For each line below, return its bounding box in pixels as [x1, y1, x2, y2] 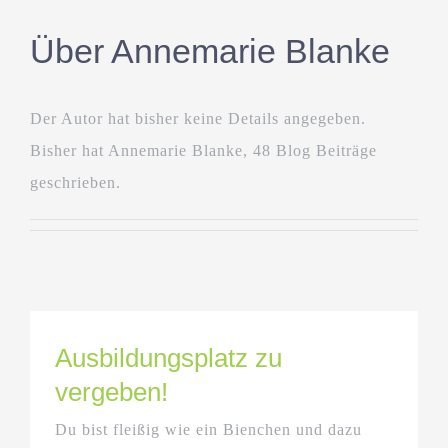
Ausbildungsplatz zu [55, 342, 282, 373]
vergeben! [55, 376, 168, 407]
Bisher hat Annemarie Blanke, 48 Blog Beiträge [30, 141, 377, 159]
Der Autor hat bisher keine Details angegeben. [30, 109, 366, 127]
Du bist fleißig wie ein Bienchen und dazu [55, 420, 362, 438]
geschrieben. [30, 173, 121, 191]
